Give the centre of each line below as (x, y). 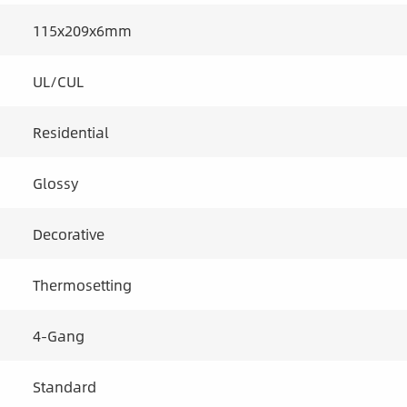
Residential (70, 132)
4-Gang (58, 335)
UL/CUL (58, 81)
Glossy (55, 183)
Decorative (68, 233)
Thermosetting (82, 284)
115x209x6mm (82, 30)
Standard (64, 386)
